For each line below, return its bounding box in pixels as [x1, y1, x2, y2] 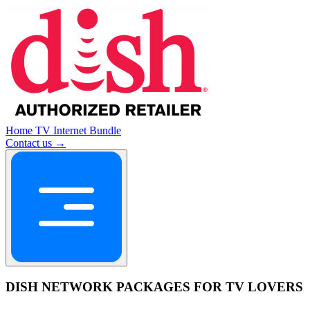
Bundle [89, 125, 121, 136]
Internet [53, 125, 89, 136]
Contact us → [6, 137, 66, 149]
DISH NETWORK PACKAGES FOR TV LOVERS [6, 279, 303, 294]
